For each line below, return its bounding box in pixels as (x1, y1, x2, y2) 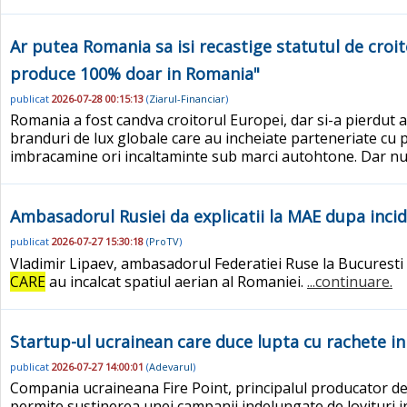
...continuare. (307, 271, 392, 292)
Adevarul (149, 360, 193, 374)
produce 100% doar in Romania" (10, 62, 260, 84)
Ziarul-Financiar (149, 91, 225, 105)
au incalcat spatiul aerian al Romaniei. (45, 271, 307, 292)
